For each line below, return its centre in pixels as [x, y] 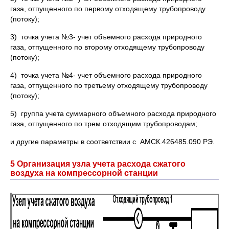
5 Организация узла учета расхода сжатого [98, 164]
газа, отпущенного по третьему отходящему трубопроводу [109, 85]
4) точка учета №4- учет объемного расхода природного [106, 75]
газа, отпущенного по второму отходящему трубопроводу [107, 47]
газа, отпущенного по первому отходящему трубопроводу [108, 9]
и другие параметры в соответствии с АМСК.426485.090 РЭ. [112, 142]
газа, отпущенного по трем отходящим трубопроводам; [104, 124]
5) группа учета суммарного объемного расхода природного [113, 113]
